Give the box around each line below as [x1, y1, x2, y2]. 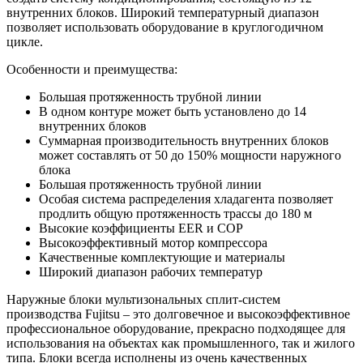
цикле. [6, 34, 43, 49]
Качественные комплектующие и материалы [39, 250, 285, 264]
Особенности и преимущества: [6, 62, 177, 76]
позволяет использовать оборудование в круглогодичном [6, 19, 323, 34]
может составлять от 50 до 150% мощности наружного [39, 147, 341, 162]
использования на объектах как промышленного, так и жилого [6, 335, 355, 350]
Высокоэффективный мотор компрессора [39, 235, 267, 250]
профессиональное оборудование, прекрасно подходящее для [6, 321, 345, 335]
